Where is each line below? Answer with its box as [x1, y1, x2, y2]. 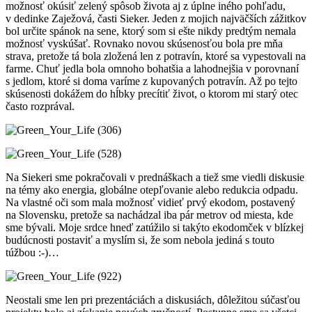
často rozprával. [6, 100, 75, 112]
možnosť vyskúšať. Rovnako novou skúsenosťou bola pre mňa [6, 38, 283, 49]
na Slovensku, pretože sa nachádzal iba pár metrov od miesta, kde [6, 209, 293, 221]
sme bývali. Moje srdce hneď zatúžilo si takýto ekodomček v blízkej [6, 221, 304, 233]
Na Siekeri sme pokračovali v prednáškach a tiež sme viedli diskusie [6, 171, 304, 183]
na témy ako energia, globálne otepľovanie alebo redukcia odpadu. [6, 184, 298, 196]
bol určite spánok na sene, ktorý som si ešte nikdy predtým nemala [6, 25, 296, 37]
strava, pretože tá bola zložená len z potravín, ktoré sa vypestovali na [6, 50, 306, 62]
